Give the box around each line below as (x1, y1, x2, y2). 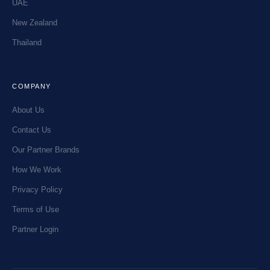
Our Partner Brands (12, 145, 80, 155)
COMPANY (12, 83, 51, 90)
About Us (12, 105, 45, 115)
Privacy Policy (12, 185, 63, 195)
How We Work (12, 165, 61, 175)
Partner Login (12, 225, 58, 234)
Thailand (12, 38, 42, 48)
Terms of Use (12, 205, 59, 215)
